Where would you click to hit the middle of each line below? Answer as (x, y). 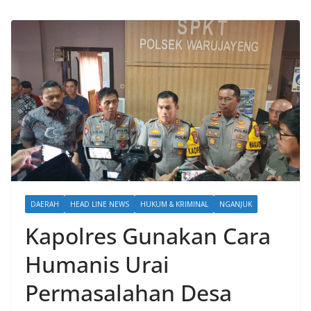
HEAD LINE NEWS (100, 204)
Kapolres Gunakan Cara (148, 235)
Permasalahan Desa (128, 292)
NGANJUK (236, 204)
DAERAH (45, 204)
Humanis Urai (97, 264)
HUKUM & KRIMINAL (174, 204)
